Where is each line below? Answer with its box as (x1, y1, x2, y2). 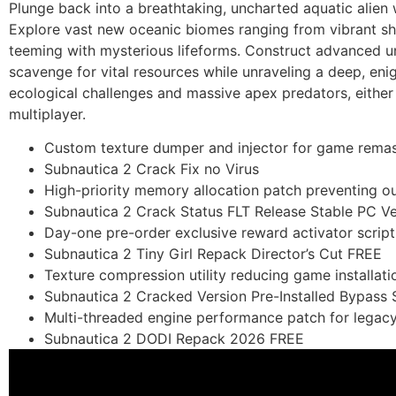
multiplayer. (9, 105, 86, 123)
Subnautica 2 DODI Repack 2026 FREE (44, 330, 304, 348)
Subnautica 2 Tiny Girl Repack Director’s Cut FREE (44, 245, 382, 263)
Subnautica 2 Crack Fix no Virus (44, 160, 259, 179)
